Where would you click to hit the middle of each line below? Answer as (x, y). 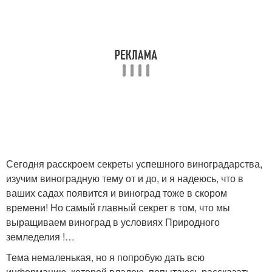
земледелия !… (40, 236)
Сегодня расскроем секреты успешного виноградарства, (134, 163)
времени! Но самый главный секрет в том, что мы (118, 207)
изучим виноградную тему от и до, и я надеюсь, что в (125, 178)
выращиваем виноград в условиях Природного (113, 222)
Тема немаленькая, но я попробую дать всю (105, 257)
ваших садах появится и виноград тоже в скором (117, 192)
